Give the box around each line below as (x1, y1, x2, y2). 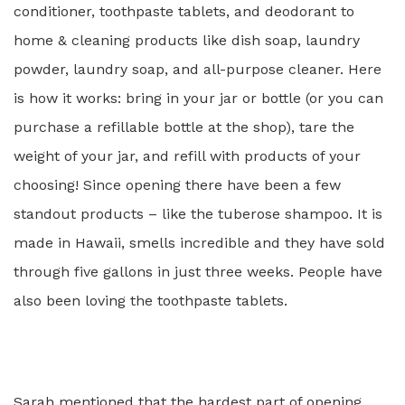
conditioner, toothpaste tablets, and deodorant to (14, 3, 354, 20)
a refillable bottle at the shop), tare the (84, 118, 354, 136)
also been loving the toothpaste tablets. (14, 292, 287, 309)
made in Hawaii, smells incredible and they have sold (14, 234, 385, 251)
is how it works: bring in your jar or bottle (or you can (14, 89, 383, 107)
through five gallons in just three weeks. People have (14, 263, 382, 280)
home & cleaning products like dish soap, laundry (14, 32, 360, 49)
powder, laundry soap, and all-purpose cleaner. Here (14, 61, 381, 78)
